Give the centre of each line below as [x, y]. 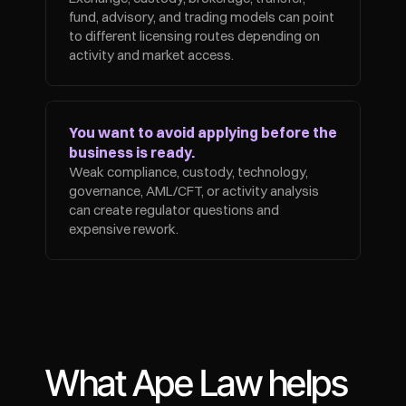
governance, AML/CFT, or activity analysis [194, 191]
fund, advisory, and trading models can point [202, 17]
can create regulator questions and [174, 210]
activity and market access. [151, 55]
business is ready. [132, 152]
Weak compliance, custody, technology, [188, 172]
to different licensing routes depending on [194, 36]
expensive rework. [124, 229]
